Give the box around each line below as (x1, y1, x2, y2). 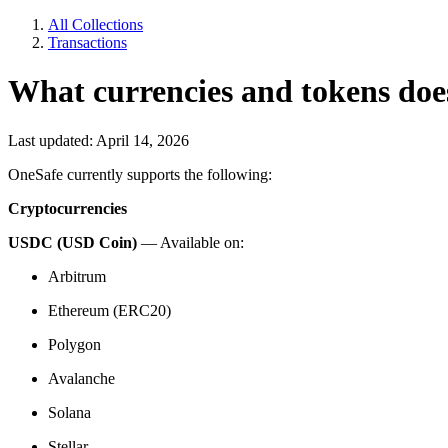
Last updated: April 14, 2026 (8, 131, 189, 149)
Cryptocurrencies (8, 199, 127, 217)
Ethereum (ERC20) (48, 301, 171, 319)
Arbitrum (48, 267, 106, 285)
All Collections (48, 16, 143, 33)
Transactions (48, 34, 127, 51)
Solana (48, 403, 91, 421)
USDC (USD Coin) (8, 233, 137, 251)
